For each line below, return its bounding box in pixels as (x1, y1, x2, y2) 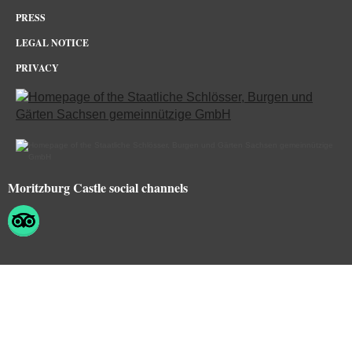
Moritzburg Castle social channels (8, 178, 188, 196)
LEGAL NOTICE (16, 36, 89, 49)
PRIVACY (16, 61, 59, 75)
